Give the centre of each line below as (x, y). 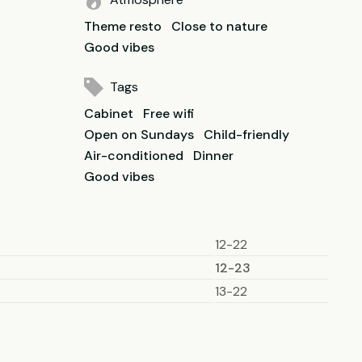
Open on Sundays (139, 135)
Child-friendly (246, 135)
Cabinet (109, 114)
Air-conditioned (134, 156)
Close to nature (219, 26)
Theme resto (123, 26)
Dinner (213, 156)
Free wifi (169, 114)
